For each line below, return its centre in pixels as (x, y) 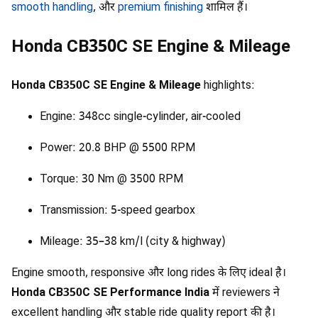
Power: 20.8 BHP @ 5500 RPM (117, 148)
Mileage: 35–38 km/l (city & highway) (133, 242)
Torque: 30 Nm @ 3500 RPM (111, 180)
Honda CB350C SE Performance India (110, 293)
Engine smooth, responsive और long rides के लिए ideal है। (149, 273)
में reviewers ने (245, 293)
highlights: (228, 86)
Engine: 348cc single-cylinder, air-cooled (140, 117)
